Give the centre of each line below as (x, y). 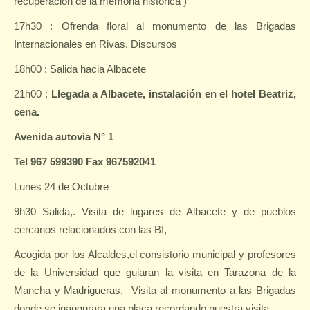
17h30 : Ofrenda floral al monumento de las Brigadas (155, 26)
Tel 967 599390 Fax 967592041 (85, 162)
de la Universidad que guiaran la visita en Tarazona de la (155, 272)
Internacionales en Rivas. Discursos (95, 44)
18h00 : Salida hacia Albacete (80, 69)
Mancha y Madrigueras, (69, 290)
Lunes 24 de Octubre (61, 186)
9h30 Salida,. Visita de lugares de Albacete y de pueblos (155, 211)
